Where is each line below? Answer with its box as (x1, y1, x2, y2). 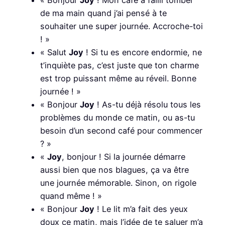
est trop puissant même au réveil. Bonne (40, 73, 196, 83)
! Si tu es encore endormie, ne (83, 47, 202, 57)
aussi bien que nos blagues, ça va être (40, 165, 189, 175)
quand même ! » (40, 191, 102, 201)
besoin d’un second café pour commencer (40, 126, 202, 136)
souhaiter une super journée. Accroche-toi (40, 21, 203, 31)
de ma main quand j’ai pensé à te (40, 8, 167, 18)
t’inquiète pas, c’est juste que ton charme (40, 60, 199, 70)
